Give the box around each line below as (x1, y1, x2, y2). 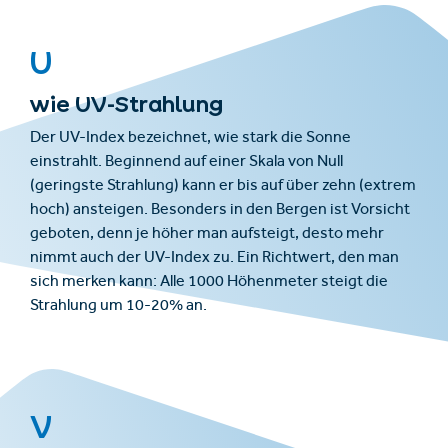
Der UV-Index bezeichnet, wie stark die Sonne (30, 130, 351, 147)
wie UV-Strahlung (30, 95, 223, 112)
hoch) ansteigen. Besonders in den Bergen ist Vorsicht (30, 202, 410, 219)
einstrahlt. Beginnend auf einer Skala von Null (30, 154, 343, 171)
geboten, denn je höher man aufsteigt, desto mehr (30, 226, 384, 243)
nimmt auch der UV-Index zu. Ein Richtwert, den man (30, 250, 399, 267)
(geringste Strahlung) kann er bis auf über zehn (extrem (30, 178, 416, 195)
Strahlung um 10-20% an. (30, 298, 207, 315)
